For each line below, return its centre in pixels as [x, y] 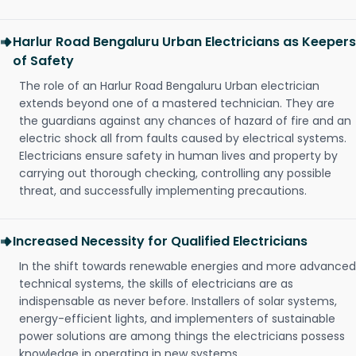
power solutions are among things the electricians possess [182, 337]
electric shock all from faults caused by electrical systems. [183, 139]
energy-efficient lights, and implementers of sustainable [177, 319]
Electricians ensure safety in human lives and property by [178, 156]
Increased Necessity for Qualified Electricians [160, 242]
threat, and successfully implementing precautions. [163, 191]
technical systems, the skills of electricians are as [156, 284]
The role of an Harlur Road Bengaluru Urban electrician [169, 86]
